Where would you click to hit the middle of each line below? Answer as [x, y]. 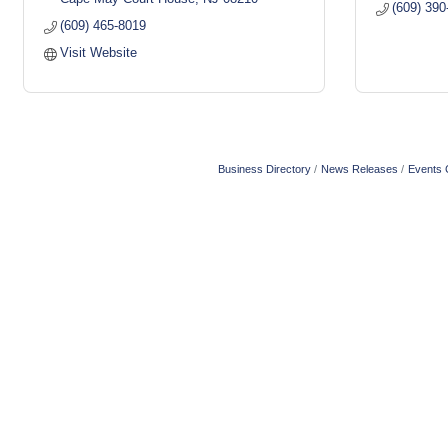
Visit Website [99, 52]
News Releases [359, 169]
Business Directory [264, 169]
